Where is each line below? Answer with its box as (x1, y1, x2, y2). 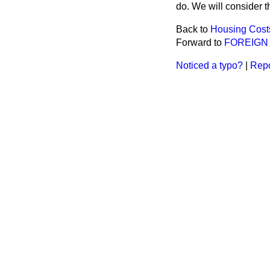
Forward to (176, 37, 224, 48)
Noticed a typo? (176, 60, 243, 71)
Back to (176, 24, 210, 34)
